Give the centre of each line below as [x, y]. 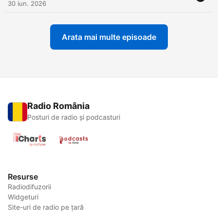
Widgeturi [23, 197]
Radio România [58, 106]
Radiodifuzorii [29, 187]
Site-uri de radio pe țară [46, 207]
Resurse [23, 177]
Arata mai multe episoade [109, 37]
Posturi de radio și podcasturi [74, 117]
